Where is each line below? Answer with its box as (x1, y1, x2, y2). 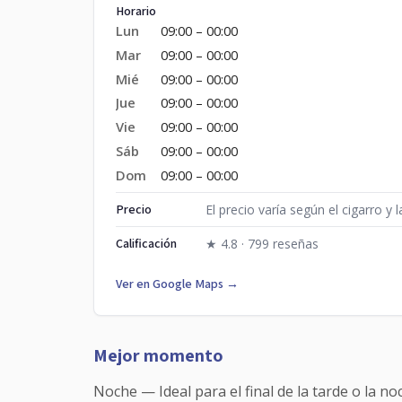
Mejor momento (93, 343, 223, 367)
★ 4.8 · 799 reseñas (205, 234, 319, 252)
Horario (116, 3, 156, 19)
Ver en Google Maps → (116, 275, 239, 292)
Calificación (116, 234, 177, 251)
